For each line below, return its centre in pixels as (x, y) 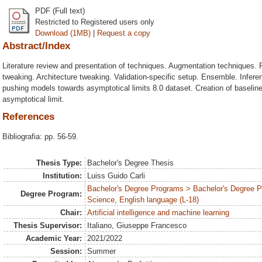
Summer (102, 251)
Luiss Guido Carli (116, 176)
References (28, 117)
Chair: (71, 213)
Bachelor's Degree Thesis (131, 163)
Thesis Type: (59, 163)
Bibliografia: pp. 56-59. (40, 137)
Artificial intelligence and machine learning (158, 213)
